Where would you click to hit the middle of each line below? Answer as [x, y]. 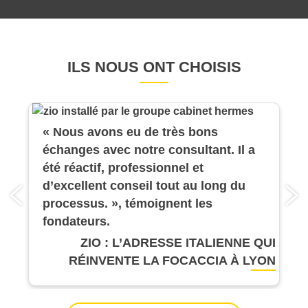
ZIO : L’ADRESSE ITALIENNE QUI [178, 243]
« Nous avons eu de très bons [130, 132]
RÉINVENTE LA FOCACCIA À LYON [173, 261]
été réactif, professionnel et [123, 168]
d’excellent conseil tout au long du [144, 186]
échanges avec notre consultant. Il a [148, 150]
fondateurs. [76, 222]
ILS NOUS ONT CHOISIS [154, 67]
